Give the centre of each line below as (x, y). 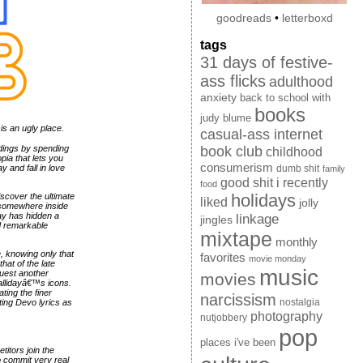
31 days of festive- (266, 63)
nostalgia (299, 303)
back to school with (285, 98)
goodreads (243, 19)
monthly (296, 243)
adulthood (301, 82)
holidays (263, 201)
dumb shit (297, 169)
